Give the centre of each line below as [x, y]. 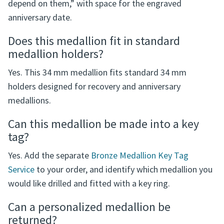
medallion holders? [56, 94]
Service [21, 209]
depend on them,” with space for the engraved [95, 43]
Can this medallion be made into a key [103, 164]
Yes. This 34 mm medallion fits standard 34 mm [97, 112]
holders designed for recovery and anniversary [94, 126]
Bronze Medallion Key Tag [140, 195]
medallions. [29, 140]
